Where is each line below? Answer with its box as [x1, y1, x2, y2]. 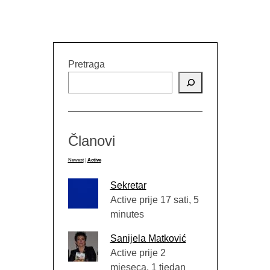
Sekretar [110, 180, 146, 190]
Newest [67, 157, 84, 163]
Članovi [67, 132, 115, 149]
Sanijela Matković [110, 233, 186, 243]
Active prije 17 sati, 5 [110, 194, 199, 205]
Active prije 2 [110, 247, 166, 258]
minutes [110, 209, 144, 219]
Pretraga [67, 58, 105, 69]
